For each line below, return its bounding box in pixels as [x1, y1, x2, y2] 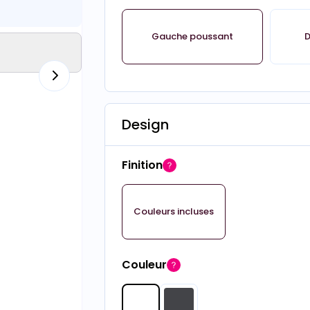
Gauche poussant [152, 30, 234, 43]
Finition [121, 157, 163, 173]
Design [121, 115, 169, 134]
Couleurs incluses [133, 205, 214, 218]
